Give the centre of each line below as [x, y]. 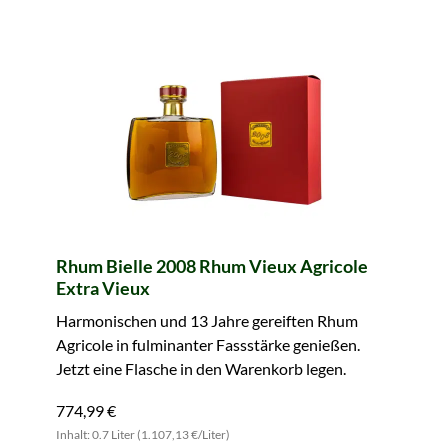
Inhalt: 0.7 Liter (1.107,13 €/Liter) [143, 434]
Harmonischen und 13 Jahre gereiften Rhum [207, 320]
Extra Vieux [103, 288]
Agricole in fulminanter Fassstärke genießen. [208, 344]
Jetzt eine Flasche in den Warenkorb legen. [201, 368]
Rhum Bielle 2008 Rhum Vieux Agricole [212, 266]
